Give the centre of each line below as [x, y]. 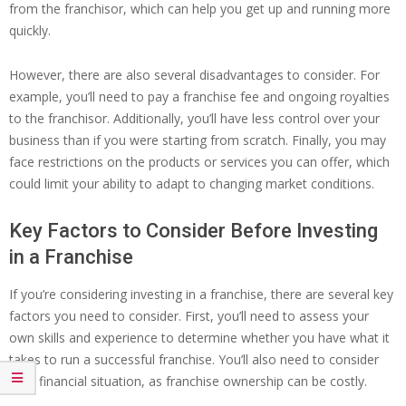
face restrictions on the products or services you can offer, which [199, 162]
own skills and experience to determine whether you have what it [199, 338]
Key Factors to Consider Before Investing [193, 231]
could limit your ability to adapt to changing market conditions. [192, 184]
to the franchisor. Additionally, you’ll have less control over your [194, 119]
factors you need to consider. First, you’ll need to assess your [189, 316]
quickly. [30, 31]
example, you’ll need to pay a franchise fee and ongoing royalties [199, 97]
